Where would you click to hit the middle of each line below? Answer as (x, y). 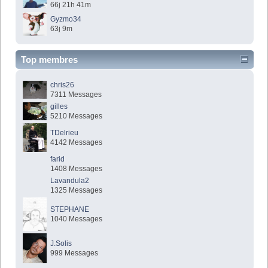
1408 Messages (77, 169)
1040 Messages (77, 219)
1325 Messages (77, 191)
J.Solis (61, 244)
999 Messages (74, 253)
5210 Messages (77, 116)
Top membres (49, 60)
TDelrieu (65, 133)
